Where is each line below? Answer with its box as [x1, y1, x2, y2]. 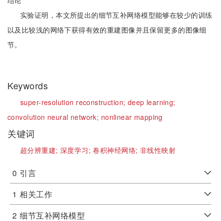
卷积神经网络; [93, 145, 140, 155]
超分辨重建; [20, 145, 60, 155]
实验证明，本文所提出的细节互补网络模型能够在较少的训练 [20, 10, 213, 20]
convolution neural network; [7, 112, 101, 122]
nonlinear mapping [101, 112, 163, 122]
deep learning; [127, 97, 176, 107]
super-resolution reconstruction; [20, 97, 128, 107]
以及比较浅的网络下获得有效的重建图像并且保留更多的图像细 [7, 25, 207, 35]
